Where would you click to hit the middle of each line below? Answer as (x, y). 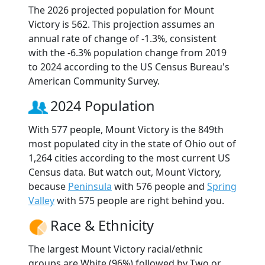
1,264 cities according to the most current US (129, 158)
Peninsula (90, 186)
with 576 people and (159, 186)
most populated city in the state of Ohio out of (132, 143)
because (48, 186)
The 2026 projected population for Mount (121, 10)
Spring (222, 186)
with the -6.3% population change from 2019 (127, 52)
